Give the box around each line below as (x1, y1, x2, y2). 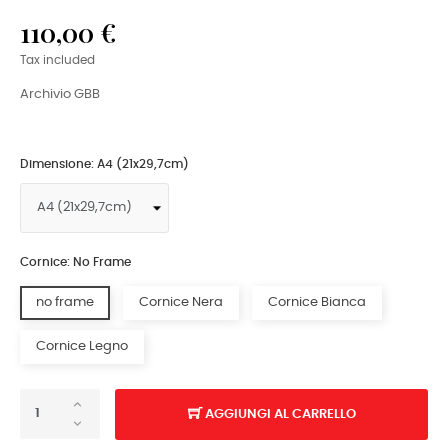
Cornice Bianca (268, 295, 366, 309)
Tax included (20, 54, 95, 66)
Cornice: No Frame (20, 255, 131, 268)
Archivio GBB (20, 87, 100, 101)
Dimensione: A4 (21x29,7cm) (20, 157, 189, 170)
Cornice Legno (36, 339, 128, 353)
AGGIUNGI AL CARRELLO (204, 407, 356, 421)
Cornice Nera (139, 295, 223, 309)
